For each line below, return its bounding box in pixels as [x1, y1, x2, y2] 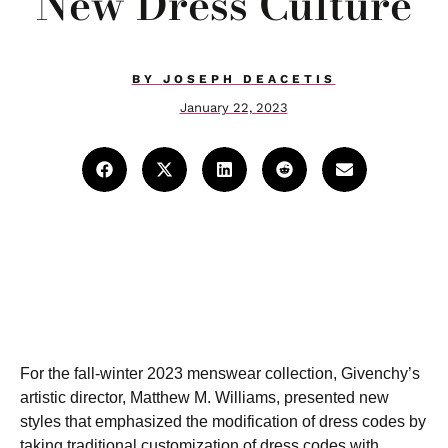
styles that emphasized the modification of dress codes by [20, 413, 426, 430]
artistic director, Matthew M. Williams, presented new [20, 389, 389, 406]
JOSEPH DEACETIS [162, 72, 336, 86]
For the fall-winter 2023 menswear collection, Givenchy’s [20, 365, 420, 382]
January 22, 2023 [179, 100, 288, 115]
